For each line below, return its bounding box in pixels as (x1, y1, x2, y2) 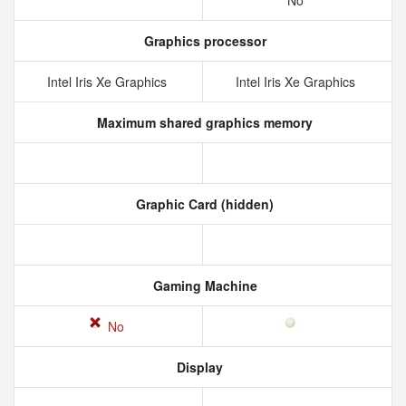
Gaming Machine (149, 276, 257, 295)
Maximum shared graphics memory (93, 113, 313, 131)
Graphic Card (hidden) (132, 195, 274, 213)
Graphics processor (140, 32, 266, 50)
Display (172, 358, 223, 376)
